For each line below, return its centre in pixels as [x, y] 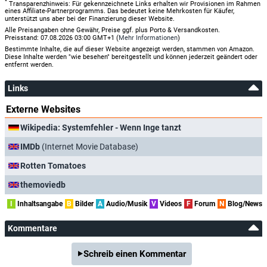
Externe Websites [43, 110]
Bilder [83, 204]
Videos [170, 204]
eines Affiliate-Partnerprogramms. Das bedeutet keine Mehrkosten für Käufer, [119, 11]
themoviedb [43, 184]
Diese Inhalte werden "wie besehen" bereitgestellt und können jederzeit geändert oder [131, 57]
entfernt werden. [29, 65]
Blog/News [244, 204]
